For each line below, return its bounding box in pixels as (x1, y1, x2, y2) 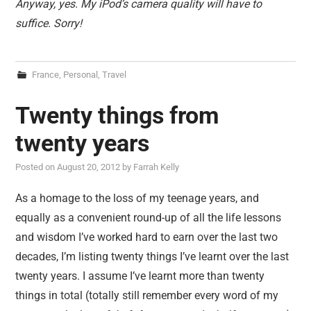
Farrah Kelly (133, 162, 180, 172)
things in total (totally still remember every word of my (15, 289, 279, 302)
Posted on (15, 162, 58, 172)
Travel (101, 69, 126, 80)
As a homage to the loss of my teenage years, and (15, 192, 260, 205)
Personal (62, 69, 98, 80)
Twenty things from (15, 102, 219, 129)
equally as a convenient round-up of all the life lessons (15, 211, 282, 224)
